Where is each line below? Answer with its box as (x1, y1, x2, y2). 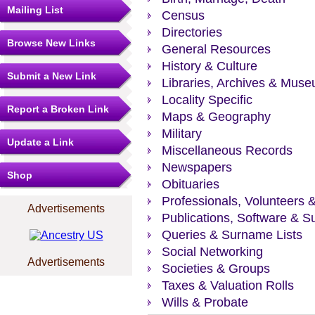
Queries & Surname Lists (162, 228, 302, 242)
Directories (162, 25, 222, 39)
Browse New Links (7, 37, 96, 49)
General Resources (162, 42, 271, 56)
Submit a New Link (7, 70, 96, 82)
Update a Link (7, 136, 74, 148)
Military (162, 127, 202, 141)
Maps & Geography (162, 110, 271, 124)
